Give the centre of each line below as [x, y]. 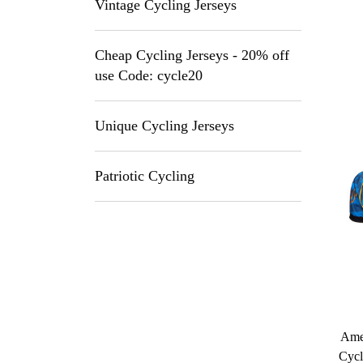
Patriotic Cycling [145, 176]
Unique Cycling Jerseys [164, 126]
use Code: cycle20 [149, 75]
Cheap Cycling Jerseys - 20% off [192, 55]
